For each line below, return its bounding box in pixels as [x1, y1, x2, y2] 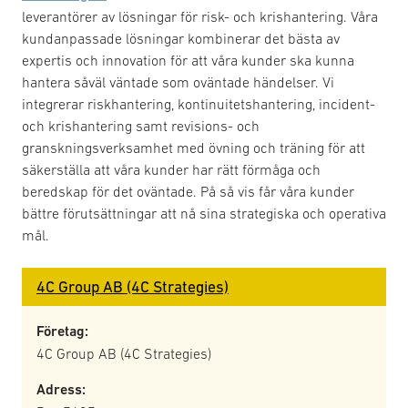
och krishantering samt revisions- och [22, 117, 260, 134]
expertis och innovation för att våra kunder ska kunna [22, 52, 354, 68]
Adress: [36, 381, 86, 398]
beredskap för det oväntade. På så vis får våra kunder [22, 183, 354, 199]
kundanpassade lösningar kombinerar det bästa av [22, 30, 340, 46]
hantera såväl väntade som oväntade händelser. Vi [22, 74, 334, 90]
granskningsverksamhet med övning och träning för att [22, 139, 365, 156]
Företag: [36, 322, 88, 340]
